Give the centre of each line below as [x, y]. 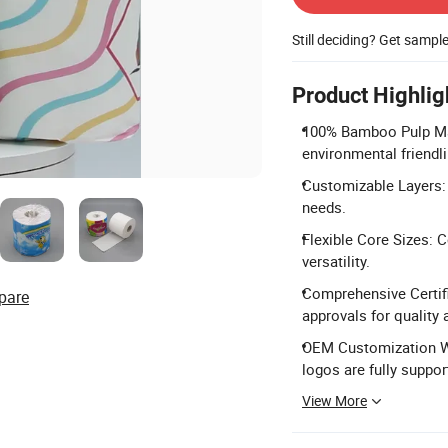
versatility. [336, 261]
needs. [324, 207]
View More [334, 400]
